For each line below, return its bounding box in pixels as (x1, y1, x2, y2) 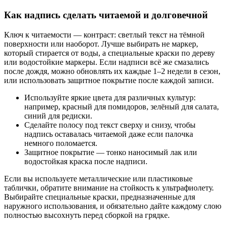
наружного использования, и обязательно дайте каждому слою (4, 201, 221, 210)
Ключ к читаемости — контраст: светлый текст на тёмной (4, 30, 205, 39)
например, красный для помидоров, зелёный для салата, (24, 102, 219, 111)
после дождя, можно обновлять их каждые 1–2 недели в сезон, (4, 66, 220, 75)
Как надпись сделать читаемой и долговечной (4, 10, 208, 21)
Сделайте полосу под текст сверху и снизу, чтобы (24, 120, 196, 129)
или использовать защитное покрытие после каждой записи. (4, 75, 214, 85)
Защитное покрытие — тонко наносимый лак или (24, 147, 197, 157)
